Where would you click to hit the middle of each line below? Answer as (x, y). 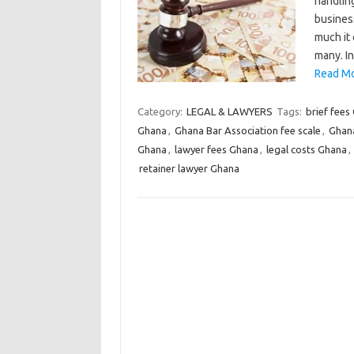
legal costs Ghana (306, 149)
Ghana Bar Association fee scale (247, 130)
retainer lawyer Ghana (189, 168)
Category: (161, 111)
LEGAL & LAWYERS (229, 111)
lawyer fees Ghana (216, 149)
